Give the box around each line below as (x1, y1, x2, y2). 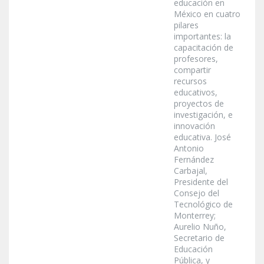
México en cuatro (174, 8, 240, 20)
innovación (174, 120, 215, 132)
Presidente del (174, 176, 228, 188)
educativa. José (174, 131, 231, 143)
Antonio (174, 143, 204, 154)
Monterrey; (174, 210, 216, 222)
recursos (174, 75, 207, 87)
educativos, (174, 87, 217, 98)
